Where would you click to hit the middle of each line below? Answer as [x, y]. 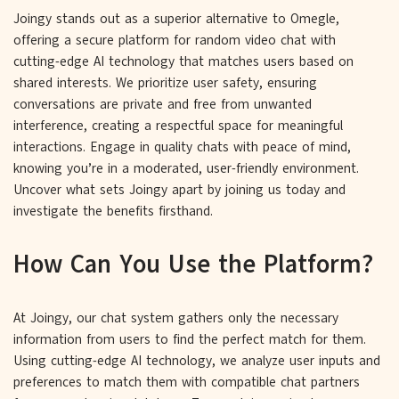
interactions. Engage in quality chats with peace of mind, [182, 147]
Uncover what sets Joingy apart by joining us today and [179, 189]
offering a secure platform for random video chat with [175, 40]
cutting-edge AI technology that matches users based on [183, 61]
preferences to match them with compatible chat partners [187, 382]
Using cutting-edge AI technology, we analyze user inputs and [197, 360]
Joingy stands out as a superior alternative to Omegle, [176, 18]
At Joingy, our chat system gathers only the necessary [176, 318]
